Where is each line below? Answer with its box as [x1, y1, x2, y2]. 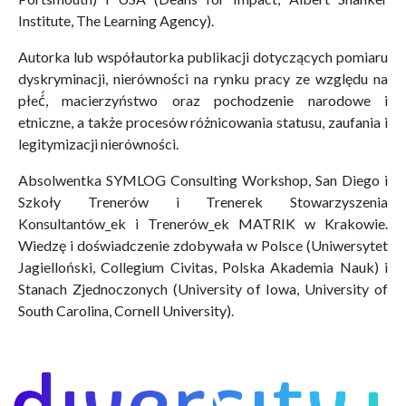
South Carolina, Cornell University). [18, 301, 234, 319]
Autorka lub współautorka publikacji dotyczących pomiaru [18, 47, 388, 65]
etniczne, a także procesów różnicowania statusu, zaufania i [18, 112, 388, 130]
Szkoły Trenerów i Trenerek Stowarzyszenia [18, 192, 388, 210]
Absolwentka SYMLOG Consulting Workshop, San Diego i [18, 170, 388, 188]
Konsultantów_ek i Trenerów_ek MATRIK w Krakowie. [18, 214, 388, 232]
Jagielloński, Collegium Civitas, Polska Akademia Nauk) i [18, 257, 388, 275]
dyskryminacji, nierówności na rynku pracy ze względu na [18, 69, 388, 87]
